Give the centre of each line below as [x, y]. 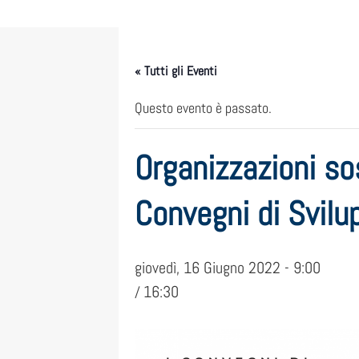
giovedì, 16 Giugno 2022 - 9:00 [228, 267]
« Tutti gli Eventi [176, 71]
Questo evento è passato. [203, 107]
